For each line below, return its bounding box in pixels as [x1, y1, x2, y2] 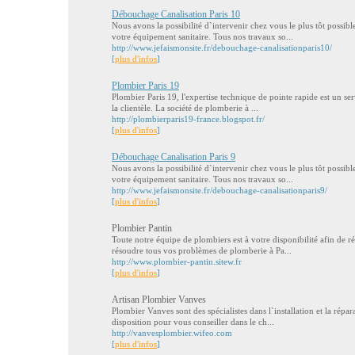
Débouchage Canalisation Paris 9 [112, 151, 235, 162]
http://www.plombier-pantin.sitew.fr [112, 257, 242, 266]
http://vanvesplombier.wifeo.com [112, 328, 232, 338]
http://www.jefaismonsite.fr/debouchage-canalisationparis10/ [112, 43, 332, 52]
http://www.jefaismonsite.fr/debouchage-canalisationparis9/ [112, 185, 327, 195]
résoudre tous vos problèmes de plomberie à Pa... [112, 246, 292, 255]
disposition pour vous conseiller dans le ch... [112, 317, 274, 326]
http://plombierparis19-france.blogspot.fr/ [112, 114, 265, 124]
